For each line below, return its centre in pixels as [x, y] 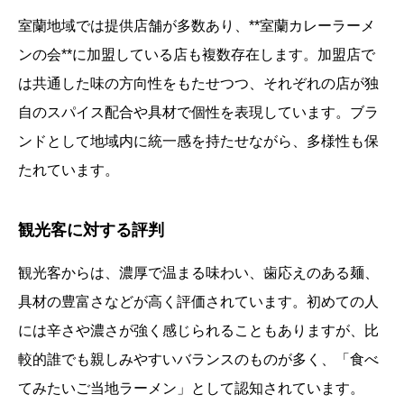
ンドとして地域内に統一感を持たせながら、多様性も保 [198, 142]
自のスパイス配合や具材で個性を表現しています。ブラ [198, 113]
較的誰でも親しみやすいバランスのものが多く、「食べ [198, 360]
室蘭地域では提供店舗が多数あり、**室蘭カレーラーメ [197, 26]
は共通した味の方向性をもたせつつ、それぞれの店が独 [198, 84]
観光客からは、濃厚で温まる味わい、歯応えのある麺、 [198, 273]
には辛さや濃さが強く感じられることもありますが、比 [198, 331]
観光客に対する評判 [91, 230]
